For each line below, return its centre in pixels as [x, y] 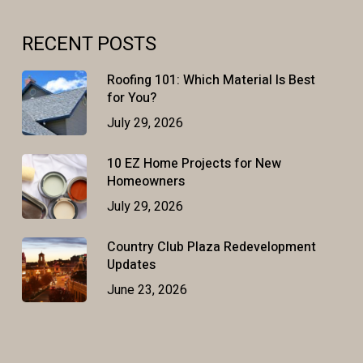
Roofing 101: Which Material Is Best [211, 81]
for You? [131, 98]
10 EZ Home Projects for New [194, 164]
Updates [131, 265]
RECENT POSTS [89, 45]
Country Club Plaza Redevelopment [211, 248]
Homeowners [145, 182]
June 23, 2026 [147, 290]
